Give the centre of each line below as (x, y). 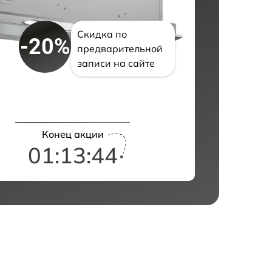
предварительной (120, 49)
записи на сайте (116, 63)
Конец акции (73, 134)
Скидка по (102, 34)
